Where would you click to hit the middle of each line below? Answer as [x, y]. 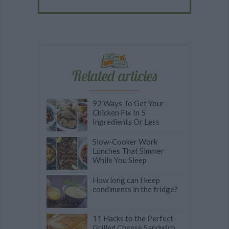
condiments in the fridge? [135, 189]
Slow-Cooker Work [125, 142]
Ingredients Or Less [126, 122]
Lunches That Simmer [128, 151]
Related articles [114, 76]
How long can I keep [126, 180]
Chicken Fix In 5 [119, 113]
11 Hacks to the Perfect [133, 219]
